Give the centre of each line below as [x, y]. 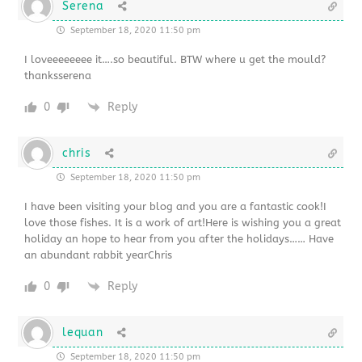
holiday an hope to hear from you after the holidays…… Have [179, 238]
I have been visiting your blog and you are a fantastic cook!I [176, 206]
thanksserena [58, 75]
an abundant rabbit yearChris [99, 255]
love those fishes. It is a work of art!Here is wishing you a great [183, 222]
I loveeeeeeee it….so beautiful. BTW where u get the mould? [175, 59]
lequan [83, 332]
